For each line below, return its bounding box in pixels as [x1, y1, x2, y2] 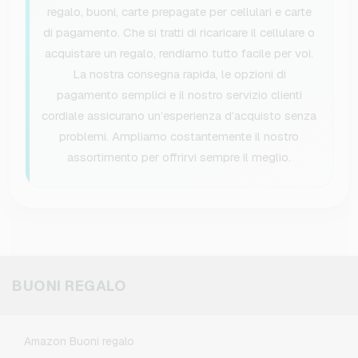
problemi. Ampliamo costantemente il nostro [59, 129, 299, 145]
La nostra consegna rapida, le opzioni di [72, 66, 286, 82]
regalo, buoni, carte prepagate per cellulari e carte [46, 4, 312, 20]
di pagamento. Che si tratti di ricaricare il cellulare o [43, 25, 315, 41]
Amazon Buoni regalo [24, 334, 134, 349]
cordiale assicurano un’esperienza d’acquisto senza [42, 108, 316, 124]
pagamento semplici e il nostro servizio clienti [56, 87, 302, 103]
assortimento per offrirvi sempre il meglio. [67, 149, 291, 165]
